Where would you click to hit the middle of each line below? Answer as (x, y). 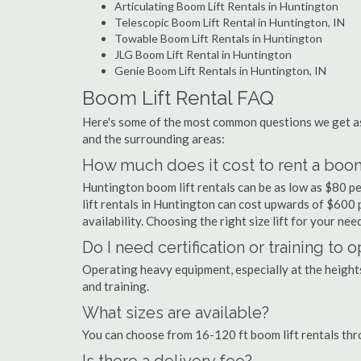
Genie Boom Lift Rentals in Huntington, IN (220, 71)
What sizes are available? (176, 313)
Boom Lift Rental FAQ (178, 98)
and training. (116, 286)
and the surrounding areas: (154, 139)
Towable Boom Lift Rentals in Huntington (218, 38)
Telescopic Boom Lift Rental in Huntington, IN (230, 22)
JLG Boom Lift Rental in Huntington (203, 54)
